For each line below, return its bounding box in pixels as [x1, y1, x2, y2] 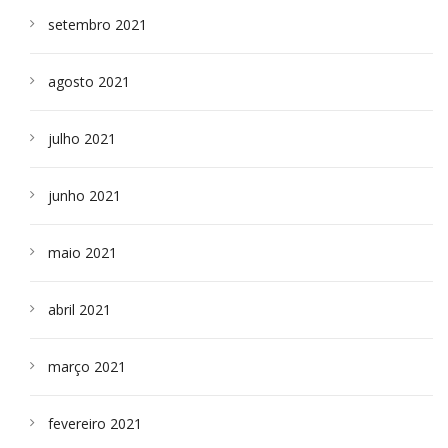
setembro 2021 [48, 14, 147, 34]
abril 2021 [48, 299, 111, 319]
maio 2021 [48, 242, 117, 262]
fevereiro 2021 [48, 413, 142, 433]
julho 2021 [48, 128, 116, 148]
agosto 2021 [48, 71, 130, 91]
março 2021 [48, 356, 126, 376]
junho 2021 [48, 185, 121, 205]
